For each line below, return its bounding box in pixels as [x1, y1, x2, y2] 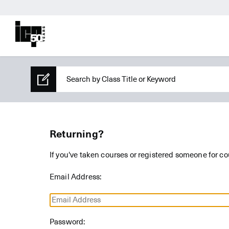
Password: [50, 218, 85, 226]
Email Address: [50, 173, 102, 181]
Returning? [50, 129, 104, 140]
